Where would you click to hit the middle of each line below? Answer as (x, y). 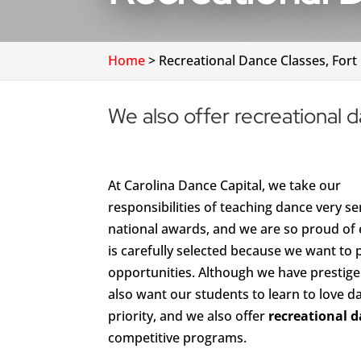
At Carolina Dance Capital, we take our (225, 185)
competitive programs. (178, 338)
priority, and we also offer (189, 316)
